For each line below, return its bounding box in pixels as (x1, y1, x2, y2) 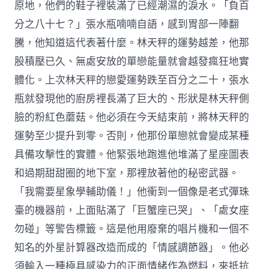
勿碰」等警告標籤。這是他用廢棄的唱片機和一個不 (14, 222, 250, 236)
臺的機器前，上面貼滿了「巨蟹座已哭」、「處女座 (14, 203, 250, 217)
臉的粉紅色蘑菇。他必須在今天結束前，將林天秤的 (14, 110, 250, 124)
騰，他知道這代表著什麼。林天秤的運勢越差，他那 (14, 35, 250, 50)
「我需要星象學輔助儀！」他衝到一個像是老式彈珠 (14, 184, 250, 199)
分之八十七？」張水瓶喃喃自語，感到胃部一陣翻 (14, 17, 240, 31)
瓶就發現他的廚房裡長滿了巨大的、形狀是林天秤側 (14, 91, 250, 106)
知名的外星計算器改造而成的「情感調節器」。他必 (14, 240, 250, 255)
